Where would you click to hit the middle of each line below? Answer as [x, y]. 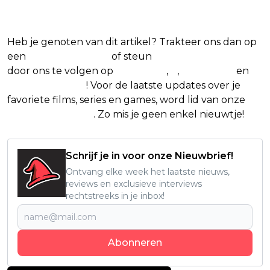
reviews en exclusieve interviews [134, 184]
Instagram [208, 71]
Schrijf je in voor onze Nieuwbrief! [149, 155]
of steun [132, 56]
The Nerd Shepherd [206, 56]
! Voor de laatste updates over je [163, 85]
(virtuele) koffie [69, 56]
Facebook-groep [50, 114]
